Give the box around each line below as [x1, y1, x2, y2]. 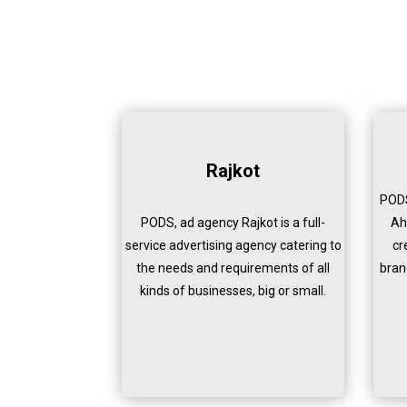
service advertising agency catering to [124, 238, 342, 253]
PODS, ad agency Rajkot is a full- [141, 215, 326, 231]
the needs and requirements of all [136, 261, 331, 276]
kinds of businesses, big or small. [140, 283, 327, 299]
